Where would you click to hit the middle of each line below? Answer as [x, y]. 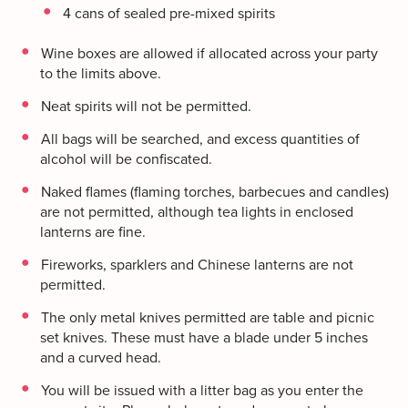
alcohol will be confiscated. [126, 159]
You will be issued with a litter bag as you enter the [202, 390]
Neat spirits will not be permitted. [146, 106]
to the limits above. [101, 73]
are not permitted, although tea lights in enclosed [197, 212]
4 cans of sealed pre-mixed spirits [169, 13]
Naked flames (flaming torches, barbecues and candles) [215, 192]
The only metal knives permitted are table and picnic [208, 317]
